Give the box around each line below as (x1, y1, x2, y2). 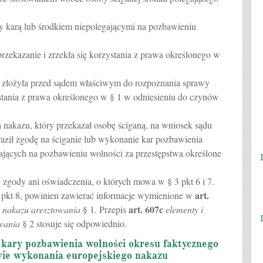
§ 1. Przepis (80, 203, 129, 215)
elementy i (166, 203, 203, 215)
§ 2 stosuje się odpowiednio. (20, 217, 127, 230)
